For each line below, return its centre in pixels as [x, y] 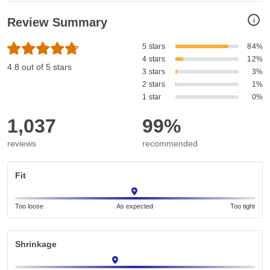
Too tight [242, 206]
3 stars [154, 72]
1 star [152, 97]
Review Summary [57, 23]
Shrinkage [36, 244]
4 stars [154, 59]
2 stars [154, 85]
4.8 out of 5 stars [39, 67]
